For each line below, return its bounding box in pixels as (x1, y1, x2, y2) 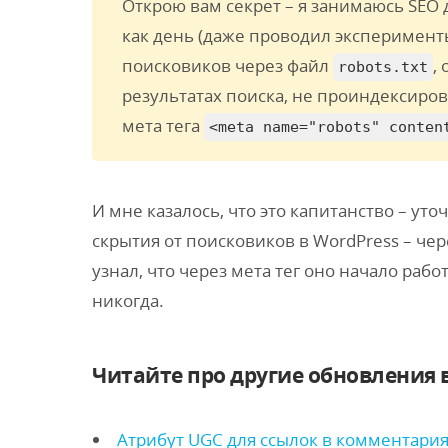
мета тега (122, 114, 204, 137)
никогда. (92, 289, 164, 312)
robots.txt (338, 58, 428, 76)
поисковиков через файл (122, 54, 333, 77)
